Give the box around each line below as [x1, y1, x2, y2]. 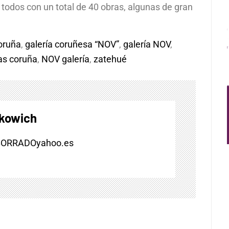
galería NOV [123, 39, 170, 50]
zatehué [94, 54, 127, 64]
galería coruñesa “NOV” [25, 39, 119, 50]
